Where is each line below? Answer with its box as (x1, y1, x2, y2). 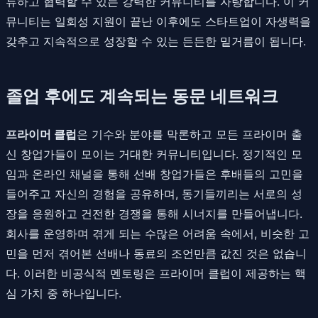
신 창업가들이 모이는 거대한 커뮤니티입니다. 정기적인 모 (6, 146, 302, 161)
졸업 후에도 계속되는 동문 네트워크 (6, 85, 278, 106)
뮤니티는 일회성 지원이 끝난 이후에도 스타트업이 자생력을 (6, 13, 311, 28)
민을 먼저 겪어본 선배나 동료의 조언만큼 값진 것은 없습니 (6, 246, 307, 261)
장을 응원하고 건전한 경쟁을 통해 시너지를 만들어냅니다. (6, 206, 302, 221)
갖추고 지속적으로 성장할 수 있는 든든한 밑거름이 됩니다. (6, 33, 306, 48)
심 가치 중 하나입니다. (6, 285, 121, 300)
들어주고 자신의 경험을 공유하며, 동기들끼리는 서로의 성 (6, 186, 302, 201)
